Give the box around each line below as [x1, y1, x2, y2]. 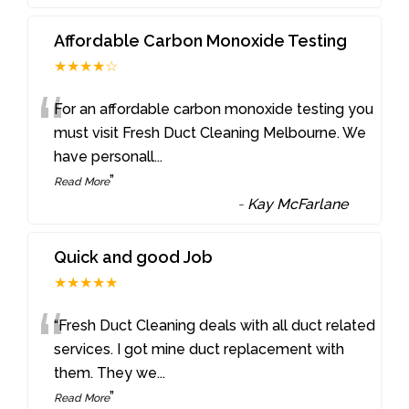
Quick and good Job [54, 247, 214, 267]
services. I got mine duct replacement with [54, 341, 345, 359]
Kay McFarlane [247, 195, 349, 214]
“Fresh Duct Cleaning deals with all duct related [54, 317, 376, 335]
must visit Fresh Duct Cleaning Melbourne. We [54, 124, 367, 142]
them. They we [54, 364, 158, 383]
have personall [54, 148, 155, 166]
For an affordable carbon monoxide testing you [54, 100, 374, 119]
